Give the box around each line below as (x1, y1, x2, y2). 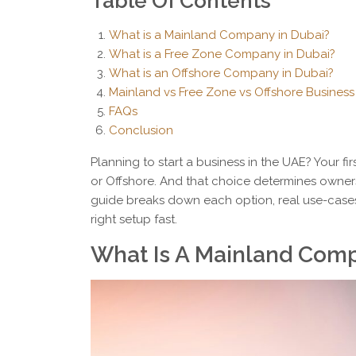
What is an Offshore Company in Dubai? (108, 66, 334, 81)
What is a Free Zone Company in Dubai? (108, 47, 335, 62)
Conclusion (108, 123, 173, 138)
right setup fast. (91, 212, 177, 227)
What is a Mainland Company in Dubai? (108, 28, 330, 43)
